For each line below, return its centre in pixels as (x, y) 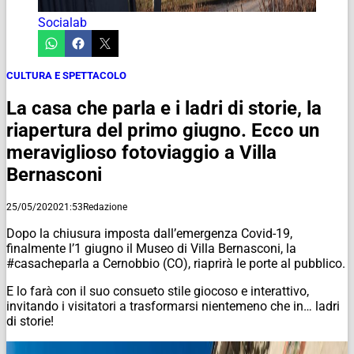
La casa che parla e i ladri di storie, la (164, 108)
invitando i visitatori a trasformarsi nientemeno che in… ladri (173, 306)
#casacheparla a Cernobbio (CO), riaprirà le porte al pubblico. (176, 263)
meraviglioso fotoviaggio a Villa (141, 152)
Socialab (62, 22)
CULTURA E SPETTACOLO (66, 75)
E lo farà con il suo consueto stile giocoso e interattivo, (158, 291)
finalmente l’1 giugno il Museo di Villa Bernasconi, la (151, 248)
